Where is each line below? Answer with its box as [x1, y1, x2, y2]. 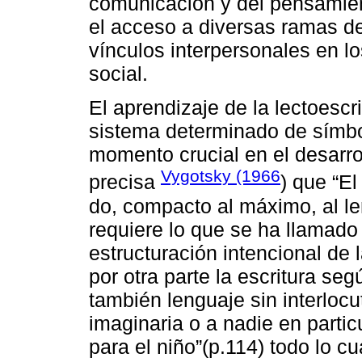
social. [89, 62, 148, 86]
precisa [89, 170, 161, 194]
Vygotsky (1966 [161, 166, 280, 186]
